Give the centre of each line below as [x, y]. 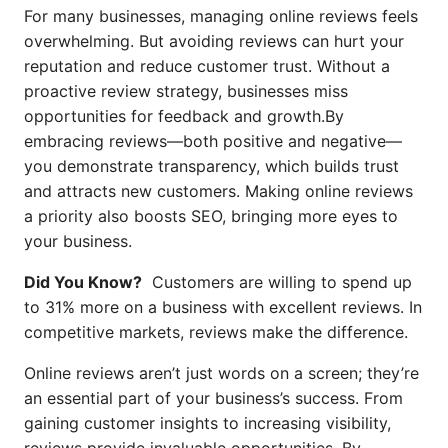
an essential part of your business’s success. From [213, 398]
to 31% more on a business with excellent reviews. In [223, 307]
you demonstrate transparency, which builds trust [211, 166]
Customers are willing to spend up [277, 282]
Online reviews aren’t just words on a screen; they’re [221, 373]
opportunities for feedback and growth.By [184, 116]
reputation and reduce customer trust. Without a [207, 66]
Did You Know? [83, 282]
